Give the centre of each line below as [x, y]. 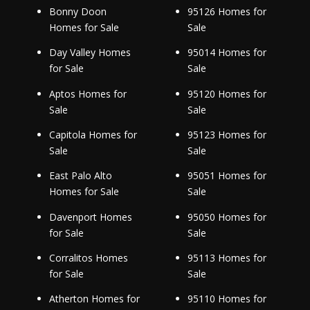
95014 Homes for [227, 53]
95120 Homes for [227, 93]
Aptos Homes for [88, 93]
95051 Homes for [227, 176]
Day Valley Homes [90, 53]
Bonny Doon [77, 12]
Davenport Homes [90, 217]
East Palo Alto [80, 176]
